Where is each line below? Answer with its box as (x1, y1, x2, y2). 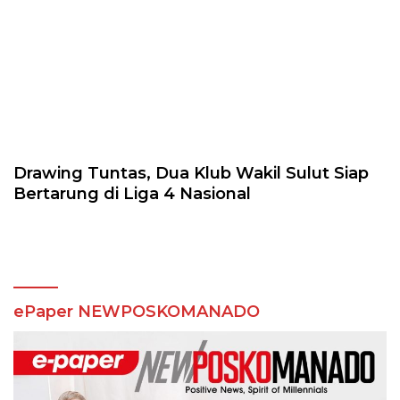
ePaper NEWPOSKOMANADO (13, 302, 260, 322)
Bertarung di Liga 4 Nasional (13, 184, 251, 204)
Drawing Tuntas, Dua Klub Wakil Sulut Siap (13, 163, 369, 184)
